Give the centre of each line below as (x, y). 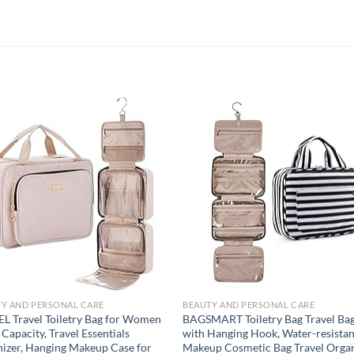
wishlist (140, 179)
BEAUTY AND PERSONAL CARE (249, 305)
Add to (140, 168)
